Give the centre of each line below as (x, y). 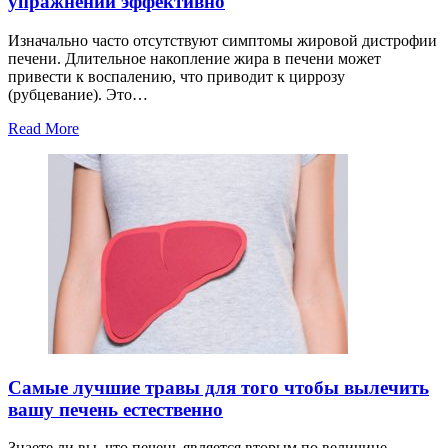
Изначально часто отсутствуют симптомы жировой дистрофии (222, 40)
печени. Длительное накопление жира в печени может (194, 58)
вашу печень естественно (115, 409)
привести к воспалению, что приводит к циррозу (176, 76)
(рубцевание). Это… (78, 94)
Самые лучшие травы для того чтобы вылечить (218, 387)
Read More (43, 128)
